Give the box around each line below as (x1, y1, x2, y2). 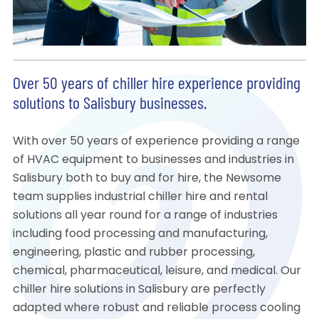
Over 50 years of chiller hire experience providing (12, 76, 300, 94)
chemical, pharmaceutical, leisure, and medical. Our (12, 266, 301, 278)
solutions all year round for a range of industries (12, 210, 278, 222)
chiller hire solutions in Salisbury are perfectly (12, 284, 266, 296)
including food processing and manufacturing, (12, 229, 268, 241)
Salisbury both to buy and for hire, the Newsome (12, 173, 281, 185)
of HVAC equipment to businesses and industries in (12, 155, 294, 167)
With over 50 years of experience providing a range (12, 136, 300, 148)
